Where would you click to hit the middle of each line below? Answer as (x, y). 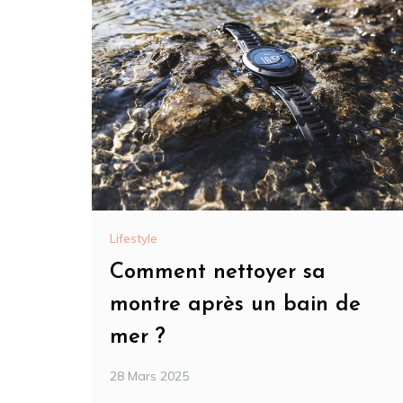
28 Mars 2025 (149, 376)
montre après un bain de (235, 305)
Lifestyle (134, 239)
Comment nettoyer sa (218, 273)
